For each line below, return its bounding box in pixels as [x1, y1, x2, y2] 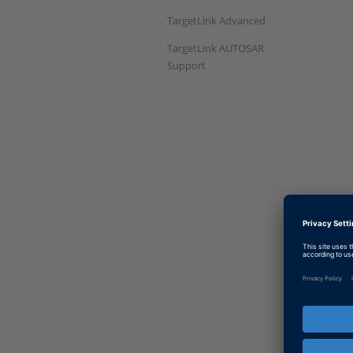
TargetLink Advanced [167, 13, 266, 28]
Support [167, 58, 206, 72]
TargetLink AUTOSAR [167, 40, 264, 55]
